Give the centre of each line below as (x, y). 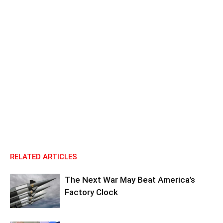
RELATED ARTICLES (44, 157)
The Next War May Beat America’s (130, 180)
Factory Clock (91, 192)
